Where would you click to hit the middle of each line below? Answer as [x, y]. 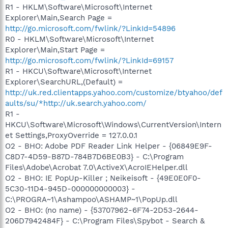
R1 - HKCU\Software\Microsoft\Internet [78, 71]
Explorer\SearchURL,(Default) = [64, 82]
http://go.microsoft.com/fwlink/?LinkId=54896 [90, 28]
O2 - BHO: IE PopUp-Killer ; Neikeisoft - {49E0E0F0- [103, 178]
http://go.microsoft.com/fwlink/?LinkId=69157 [89, 60]
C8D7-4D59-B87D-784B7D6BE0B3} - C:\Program [94, 156]
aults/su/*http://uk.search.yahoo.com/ [76, 103]
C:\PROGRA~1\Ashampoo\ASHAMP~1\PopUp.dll [91, 199]
